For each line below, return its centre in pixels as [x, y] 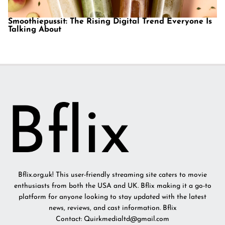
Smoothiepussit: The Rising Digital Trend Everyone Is [110, 22]
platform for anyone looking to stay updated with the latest [113, 197]
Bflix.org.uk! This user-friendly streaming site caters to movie [113, 175]
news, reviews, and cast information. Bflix [113, 208]
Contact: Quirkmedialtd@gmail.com [113, 219]
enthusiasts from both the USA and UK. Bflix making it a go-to [113, 186]
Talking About [35, 30]
